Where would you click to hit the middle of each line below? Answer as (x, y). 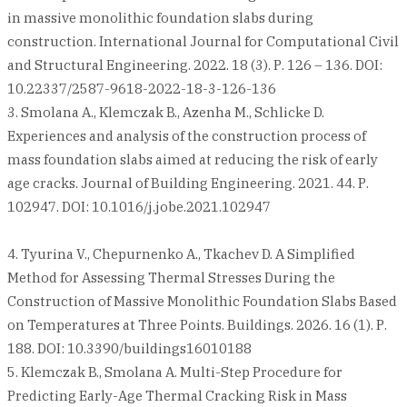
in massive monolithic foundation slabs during (160, 18)
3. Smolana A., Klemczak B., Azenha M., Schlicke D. (166, 113)
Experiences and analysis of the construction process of (187, 136)
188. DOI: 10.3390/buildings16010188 (129, 349)
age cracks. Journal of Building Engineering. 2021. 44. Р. (188, 184)
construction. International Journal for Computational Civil (203, 42)
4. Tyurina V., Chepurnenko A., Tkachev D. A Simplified (181, 254)
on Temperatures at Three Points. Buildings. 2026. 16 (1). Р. (197, 325)
